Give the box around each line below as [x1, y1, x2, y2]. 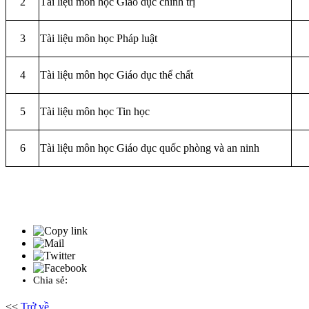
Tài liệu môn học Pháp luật [40, 32, 157, 44]
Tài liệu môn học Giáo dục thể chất [40, 68, 193, 81]
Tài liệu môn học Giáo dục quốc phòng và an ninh [40, 141, 259, 154]
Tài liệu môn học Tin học [40, 105, 150, 117]
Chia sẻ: [33, 274, 68, 286]
